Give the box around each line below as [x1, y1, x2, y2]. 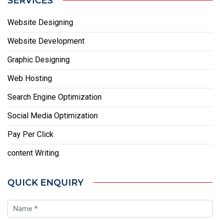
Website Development [7, 36, 84, 46]
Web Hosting [7, 73, 52, 83]
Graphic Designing [7, 55, 70, 64]
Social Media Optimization [7, 110, 98, 120]
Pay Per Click [7, 129, 54, 139]
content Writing [7, 148, 59, 158]
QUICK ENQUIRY [7, 177, 83, 188]
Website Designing [7, 17, 73, 27]
